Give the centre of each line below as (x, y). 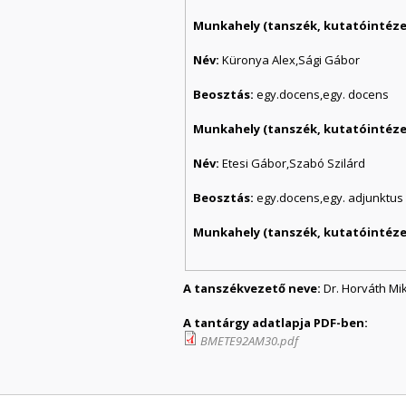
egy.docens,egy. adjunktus (330, 197)
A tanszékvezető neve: (253, 288)
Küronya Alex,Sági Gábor (291, 59)
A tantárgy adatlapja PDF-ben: (277, 322)
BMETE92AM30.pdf (249, 340)
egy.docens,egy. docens (323, 94)
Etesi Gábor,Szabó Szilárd (294, 163)
